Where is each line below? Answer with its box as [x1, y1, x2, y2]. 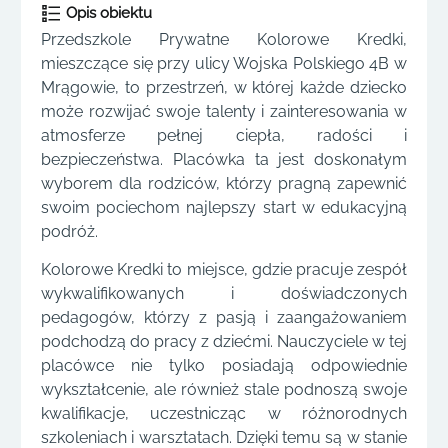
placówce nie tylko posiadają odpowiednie [41, 356, 407, 376]
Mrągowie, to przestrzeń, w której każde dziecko [41, 78, 407, 97]
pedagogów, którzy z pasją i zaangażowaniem [41, 308, 407, 328]
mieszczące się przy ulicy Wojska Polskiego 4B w [41, 54, 407, 73]
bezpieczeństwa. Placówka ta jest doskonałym [41, 150, 407, 169]
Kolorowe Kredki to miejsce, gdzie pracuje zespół [41, 260, 407, 280]
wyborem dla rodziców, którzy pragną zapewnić [41, 174, 407, 193]
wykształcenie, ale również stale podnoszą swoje [41, 380, 407, 400]
